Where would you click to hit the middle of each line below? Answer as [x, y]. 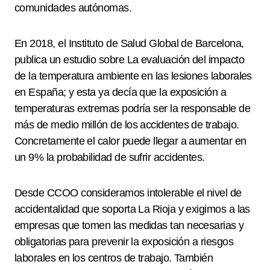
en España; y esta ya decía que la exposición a [121, 92]
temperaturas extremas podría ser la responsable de [132, 108]
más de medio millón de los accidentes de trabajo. [127, 125]
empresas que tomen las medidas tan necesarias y [129, 225]
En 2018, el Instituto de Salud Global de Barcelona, [129, 43]
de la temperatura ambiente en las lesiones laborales [133, 76]
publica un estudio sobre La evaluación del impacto [129, 60]
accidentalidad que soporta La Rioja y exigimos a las [132, 209]
